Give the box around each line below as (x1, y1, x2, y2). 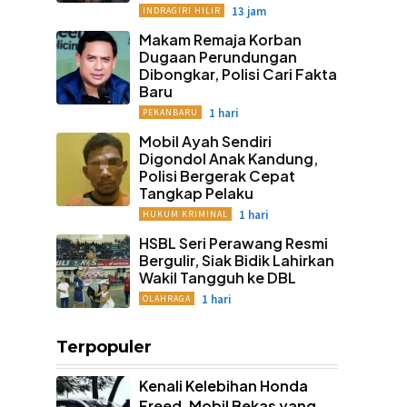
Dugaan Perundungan (138, 47, 297, 66)
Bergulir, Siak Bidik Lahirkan (138, 251, 334, 270)
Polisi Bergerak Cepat (138, 166, 295, 185)
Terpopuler (56, 336, 152, 357)
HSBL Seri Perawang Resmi (138, 233, 328, 253)
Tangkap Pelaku (138, 184, 253, 203)
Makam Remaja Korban (138, 30, 302, 49)
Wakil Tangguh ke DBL (138, 268, 296, 287)
